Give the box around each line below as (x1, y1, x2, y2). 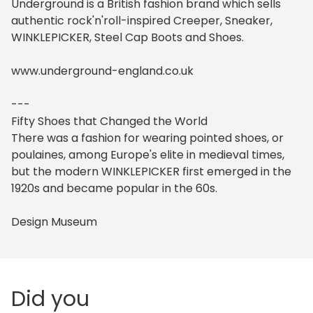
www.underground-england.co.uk (11, 63, 194, 79)
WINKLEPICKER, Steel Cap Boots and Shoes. (11, 29, 244, 45)
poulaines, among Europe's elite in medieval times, (11, 147, 284, 163)
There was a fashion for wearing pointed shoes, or (11, 130, 284, 146)
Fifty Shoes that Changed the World (11, 113, 208, 129)
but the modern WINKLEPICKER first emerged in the (11, 163, 291, 180)
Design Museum (11, 214, 97, 230)
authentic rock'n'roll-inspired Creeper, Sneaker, (11, 13, 272, 29)
